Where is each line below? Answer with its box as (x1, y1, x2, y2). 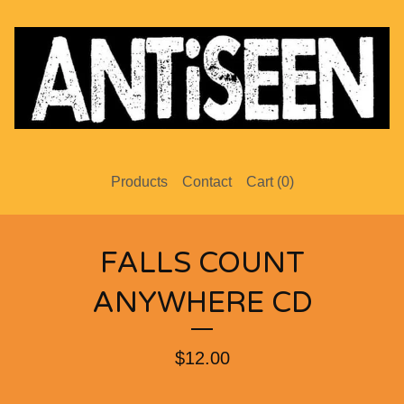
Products (110, 173, 168, 189)
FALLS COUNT (99, 245, 305, 280)
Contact (181, 173, 232, 189)
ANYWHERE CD (91, 285, 313, 320)
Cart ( (245, 173, 281, 189)
